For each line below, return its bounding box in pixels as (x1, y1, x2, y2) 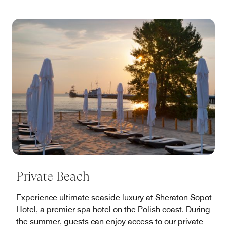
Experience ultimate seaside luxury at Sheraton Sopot (16, 193, 212, 203)
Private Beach (16, 169, 90, 184)
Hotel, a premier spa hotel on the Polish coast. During (16, 205, 210, 215)
